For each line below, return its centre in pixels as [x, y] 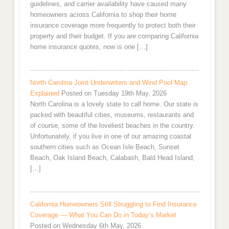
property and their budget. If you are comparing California [114, 36]
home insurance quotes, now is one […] [89, 47]
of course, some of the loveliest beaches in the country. [112, 125]
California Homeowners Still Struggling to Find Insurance [113, 204]
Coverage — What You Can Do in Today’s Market [103, 215]
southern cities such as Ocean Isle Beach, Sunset [105, 147]
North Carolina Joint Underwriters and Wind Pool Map [108, 82]
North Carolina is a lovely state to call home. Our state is [114, 104]
